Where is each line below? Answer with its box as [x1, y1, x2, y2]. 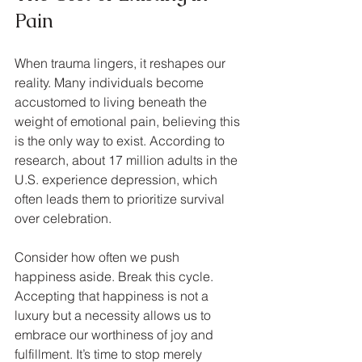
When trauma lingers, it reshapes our [15, 54, 229, 71]
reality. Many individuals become [15, 74, 207, 90]
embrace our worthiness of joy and [15, 326, 217, 343]
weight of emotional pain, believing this [15, 112, 243, 129]
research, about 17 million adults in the [15, 151, 241, 168]
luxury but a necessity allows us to [15, 306, 214, 323]
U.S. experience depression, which [15, 170, 221, 187]
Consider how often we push [15, 248, 183, 265]
